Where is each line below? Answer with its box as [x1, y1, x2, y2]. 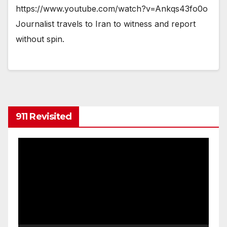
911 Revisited [16, 110, 72, 122]
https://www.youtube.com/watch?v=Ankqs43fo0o [16, 4, 208, 14]
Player [18, 155, 43, 165]
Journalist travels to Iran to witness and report [16, 19, 196, 29]
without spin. [16, 34, 64, 45]
